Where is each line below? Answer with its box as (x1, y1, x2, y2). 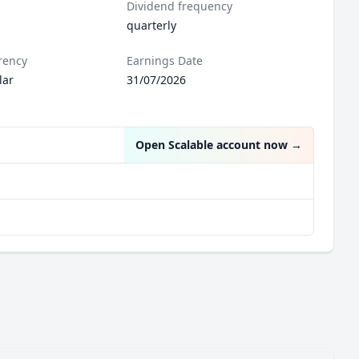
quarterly (127, 18, 177, 33)
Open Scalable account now (135, 137, 288, 152)
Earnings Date (127, 53, 204, 68)
